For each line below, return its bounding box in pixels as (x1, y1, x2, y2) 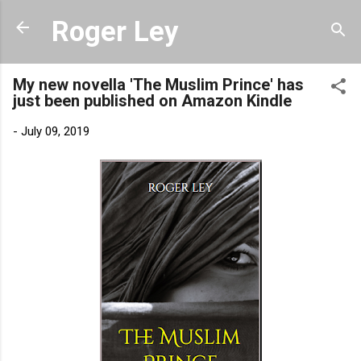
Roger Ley (52, 15, 178, 48)
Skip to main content (126, 13, 235, 27)
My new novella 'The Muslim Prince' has (13, 75, 304, 94)
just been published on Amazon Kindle (13, 91, 292, 110)
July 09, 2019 (21, 124, 89, 139)
